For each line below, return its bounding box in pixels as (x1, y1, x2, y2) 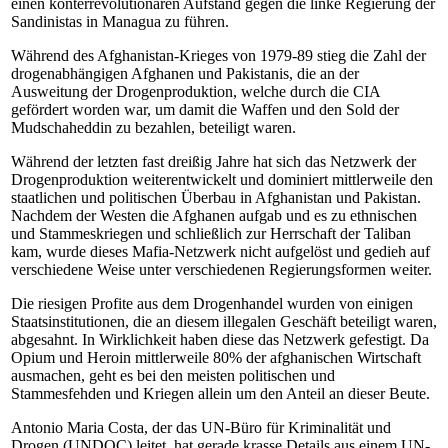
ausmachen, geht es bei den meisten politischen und (11, 367, 335, 384)
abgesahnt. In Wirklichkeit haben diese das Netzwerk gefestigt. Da (11, 331, 429, 348)
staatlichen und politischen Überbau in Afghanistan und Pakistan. (11, 189, 421, 206)
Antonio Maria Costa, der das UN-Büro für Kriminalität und (11, 419, 391, 436)
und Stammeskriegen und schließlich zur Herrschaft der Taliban (11, 225, 411, 242)
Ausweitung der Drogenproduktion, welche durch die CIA (11, 83, 380, 100)
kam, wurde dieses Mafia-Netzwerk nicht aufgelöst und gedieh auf (11, 243, 430, 260)
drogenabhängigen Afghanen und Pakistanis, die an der (11, 65, 359, 82)
